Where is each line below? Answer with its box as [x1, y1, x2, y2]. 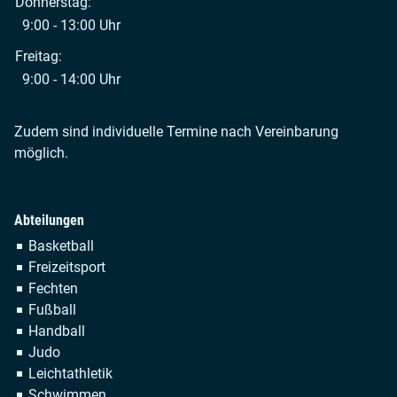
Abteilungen [14, 211, 84, 229]
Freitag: [15, 48, 62, 66]
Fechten [28, 279, 78, 297]
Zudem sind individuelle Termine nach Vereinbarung [14, 122, 339, 140]
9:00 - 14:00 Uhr [15, 71, 121, 89]
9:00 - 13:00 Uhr [15, 16, 121, 34]
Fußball [28, 300, 76, 318]
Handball [28, 322, 85, 339]
